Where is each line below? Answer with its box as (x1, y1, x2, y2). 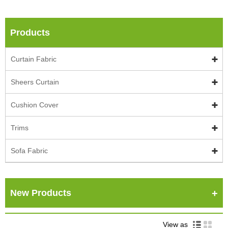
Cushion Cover (11, 100, 59, 109)
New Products (10, 187, 71, 198)
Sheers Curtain (11, 77, 59, 86)
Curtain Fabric (11, 54, 56, 63)
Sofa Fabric (11, 146, 48, 155)
